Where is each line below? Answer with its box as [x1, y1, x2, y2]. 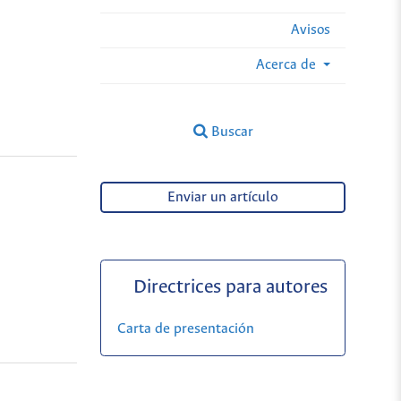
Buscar [207, 124, 253, 140]
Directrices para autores [133, 277, 328, 298]
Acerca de [255, 56, 320, 73]
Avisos [291, 21, 330, 38]
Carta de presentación [116, 320, 254, 337]
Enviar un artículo [167, 190, 279, 206]
